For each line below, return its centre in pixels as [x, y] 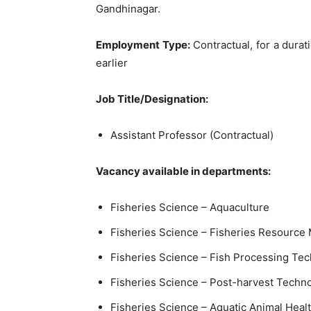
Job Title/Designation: [152, 99]
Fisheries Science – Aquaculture [190, 207]
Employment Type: [143, 44]
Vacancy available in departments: [183, 171]
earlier [112, 62]
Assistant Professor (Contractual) [192, 135]
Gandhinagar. [128, 8]
